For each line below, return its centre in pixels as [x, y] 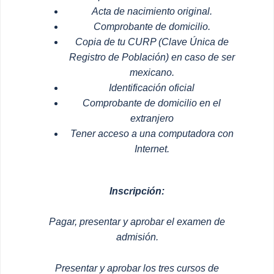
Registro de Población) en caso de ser [152, 57]
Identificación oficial [152, 87]
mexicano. [152, 72]
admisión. [137, 237]
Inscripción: [137, 191]
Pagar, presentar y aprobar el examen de [137, 222]
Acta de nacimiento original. [152, 11]
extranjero [152, 118]
